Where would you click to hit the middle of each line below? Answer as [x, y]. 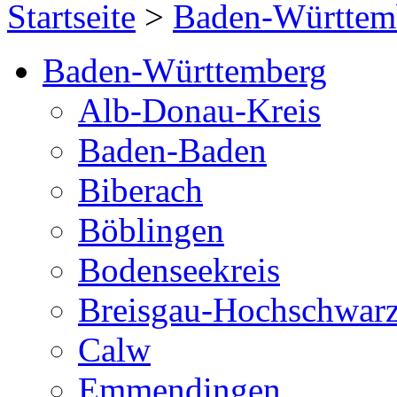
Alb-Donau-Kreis [199, 110]
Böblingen [151, 230]
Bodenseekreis [179, 269]
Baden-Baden [172, 150]
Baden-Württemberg [185, 70]
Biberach [140, 190]
